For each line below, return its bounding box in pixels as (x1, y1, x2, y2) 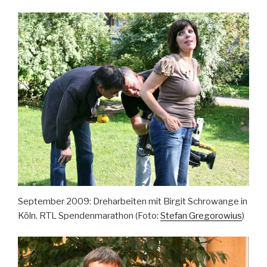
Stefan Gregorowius (160, 210, 242, 222)
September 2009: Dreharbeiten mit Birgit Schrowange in (18, 196, 247, 207)
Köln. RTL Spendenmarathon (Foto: (18, 210, 160, 222)
